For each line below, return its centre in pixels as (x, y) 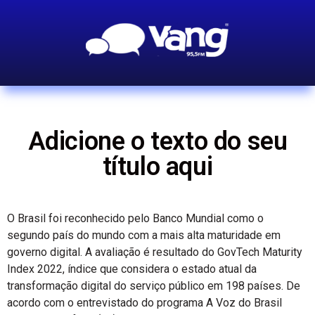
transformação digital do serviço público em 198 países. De (154, 286)
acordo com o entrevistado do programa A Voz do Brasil (144, 303)
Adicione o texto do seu (157, 141)
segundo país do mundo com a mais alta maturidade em (144, 235)
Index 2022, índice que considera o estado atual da (132, 269)
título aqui (157, 167)
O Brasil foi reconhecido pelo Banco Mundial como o (135, 218)
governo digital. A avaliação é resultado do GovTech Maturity (155, 252)
